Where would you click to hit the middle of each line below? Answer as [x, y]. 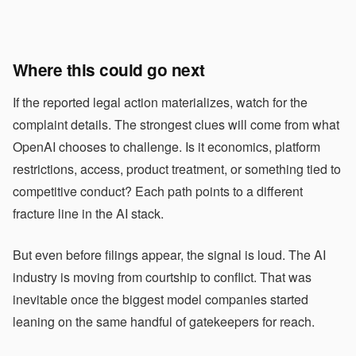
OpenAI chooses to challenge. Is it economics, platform [166, 147]
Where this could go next [109, 70]
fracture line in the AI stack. [88, 213]
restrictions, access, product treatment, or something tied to [177, 169]
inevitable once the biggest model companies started [161, 299]
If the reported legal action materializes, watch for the [160, 102]
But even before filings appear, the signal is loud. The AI [169, 255]
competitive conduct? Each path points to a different [158, 191]
